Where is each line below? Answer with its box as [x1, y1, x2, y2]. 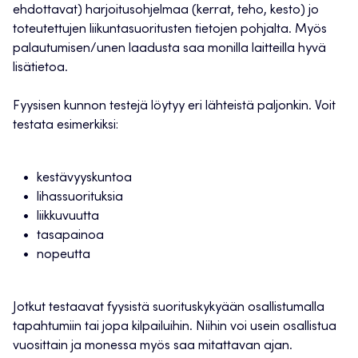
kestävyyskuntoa [37, 172, 132, 185]
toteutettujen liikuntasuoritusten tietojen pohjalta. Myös [13, 23, 327, 37]
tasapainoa [37, 229, 104, 243]
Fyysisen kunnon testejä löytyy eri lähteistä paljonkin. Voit [13, 100, 336, 113]
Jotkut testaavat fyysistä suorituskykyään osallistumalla [13, 301, 324, 315]
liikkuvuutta [37, 210, 99, 224]
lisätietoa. [13, 62, 68, 75]
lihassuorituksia [37, 191, 123, 205]
